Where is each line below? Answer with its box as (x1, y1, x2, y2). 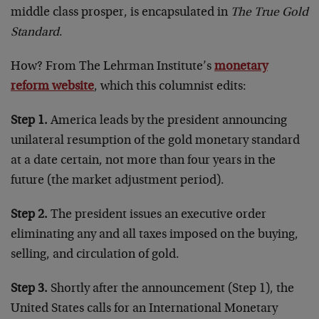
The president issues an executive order (48, 209, 266, 221)
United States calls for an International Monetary (11, 303, 278, 315)
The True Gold (231, 6, 308, 19)
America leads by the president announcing (48, 115, 287, 127)
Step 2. (11, 209, 48, 221)
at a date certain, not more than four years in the (11, 155, 276, 167)
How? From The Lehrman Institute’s (11, 61, 214, 73)
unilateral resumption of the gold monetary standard (11, 135, 300, 147)
